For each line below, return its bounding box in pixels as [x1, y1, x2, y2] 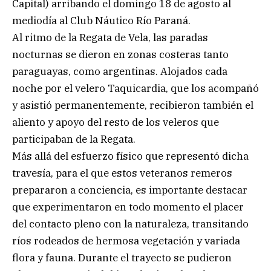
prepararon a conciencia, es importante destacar [12, 183, 247, 197]
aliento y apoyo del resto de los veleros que [12, 115, 219, 129]
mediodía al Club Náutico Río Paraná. [12, 13, 191, 27]
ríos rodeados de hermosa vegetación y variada [12, 233, 240, 247]
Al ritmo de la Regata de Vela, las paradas [12, 30, 208, 44]
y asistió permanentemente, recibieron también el [12, 98, 253, 112]
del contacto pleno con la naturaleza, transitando [12, 217, 249, 230]
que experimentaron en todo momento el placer [12, 200, 244, 214]
